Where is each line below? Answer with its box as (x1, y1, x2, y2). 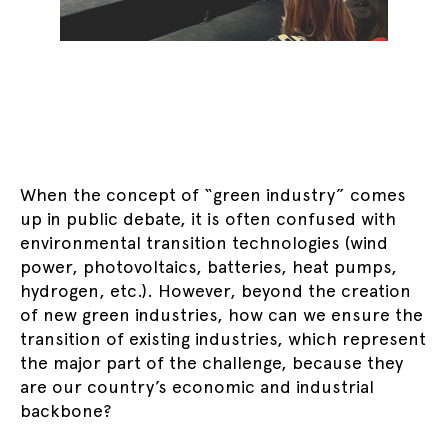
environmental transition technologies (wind (20, 232, 388, 253)
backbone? (20, 400, 111, 421)
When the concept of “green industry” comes (20, 184, 406, 205)
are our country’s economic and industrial (20, 376, 374, 397)
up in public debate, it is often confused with (20, 208, 396, 229)
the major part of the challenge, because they (20, 352, 403, 373)
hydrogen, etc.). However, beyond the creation (20, 280, 411, 301)
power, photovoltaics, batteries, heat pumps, (20, 256, 397, 277)
